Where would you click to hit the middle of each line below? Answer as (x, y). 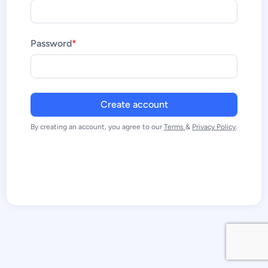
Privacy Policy (214, 127)
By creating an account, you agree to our (97, 127)
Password (51, 43)
